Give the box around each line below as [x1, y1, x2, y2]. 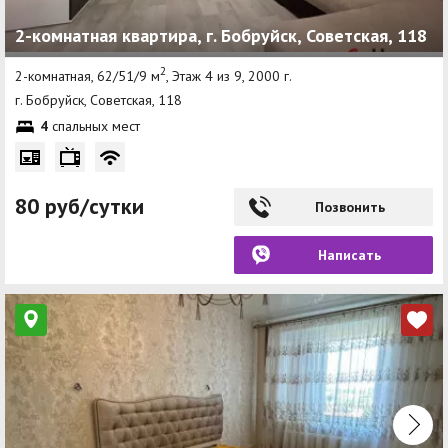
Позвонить [314, 197, 385, 216]
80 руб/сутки [15, 191, 144, 220]
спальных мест [48, 116, 140, 135]
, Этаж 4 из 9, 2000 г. [166, 66, 292, 85]
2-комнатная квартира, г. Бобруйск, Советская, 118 [15, 24, 427, 48]
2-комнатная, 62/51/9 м [15, 66, 160, 85]
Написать [318, 245, 381, 264]
